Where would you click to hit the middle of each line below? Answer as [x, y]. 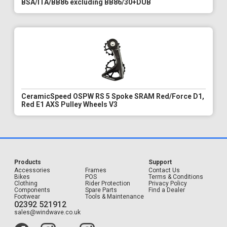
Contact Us [164, 171]
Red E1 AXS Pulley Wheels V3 [69, 105]
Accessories [32, 171]
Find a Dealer [167, 190]
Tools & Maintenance [114, 197]
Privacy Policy [168, 184]
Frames [96, 171]
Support [160, 162]
